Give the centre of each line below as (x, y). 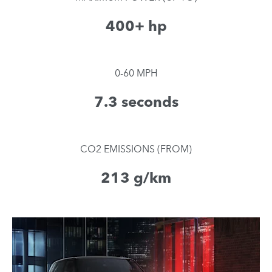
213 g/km (136, 178)
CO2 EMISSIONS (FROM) (136, 149)
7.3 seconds (136, 102)
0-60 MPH (136, 73)
